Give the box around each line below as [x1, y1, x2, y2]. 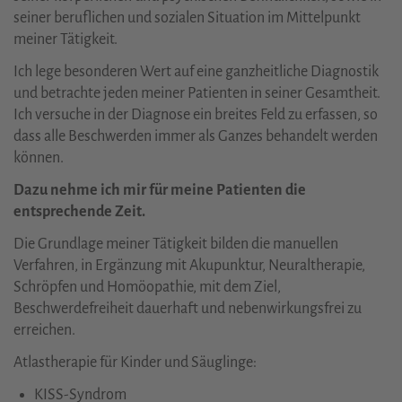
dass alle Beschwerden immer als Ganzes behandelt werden [13, 127, 378, 144]
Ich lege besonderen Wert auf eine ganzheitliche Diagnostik [13, 63, 379, 80]
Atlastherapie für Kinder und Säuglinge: [13, 354, 257, 371]
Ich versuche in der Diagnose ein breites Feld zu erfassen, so [13, 106, 378, 123]
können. [13, 149, 64, 166]
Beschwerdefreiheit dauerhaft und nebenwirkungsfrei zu [13, 300, 362, 317]
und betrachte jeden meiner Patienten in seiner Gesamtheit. [13, 84, 380, 101]
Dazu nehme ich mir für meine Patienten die [13, 181, 306, 198]
